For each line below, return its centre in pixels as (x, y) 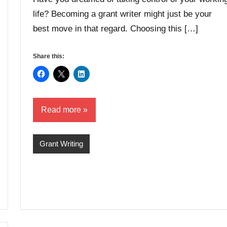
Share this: (49, 56)
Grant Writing (61, 144)
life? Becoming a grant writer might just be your (122, 14)
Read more (61, 110)
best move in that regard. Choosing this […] (116, 29)
